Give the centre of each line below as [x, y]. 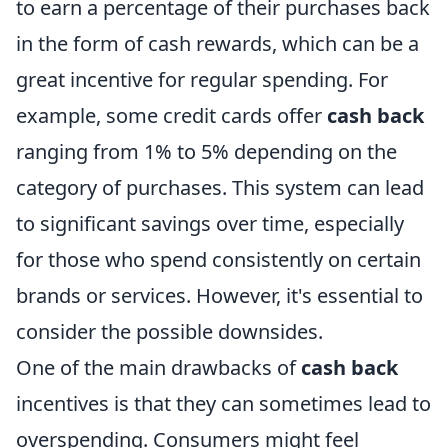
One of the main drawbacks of [158, 367]
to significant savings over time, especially [210, 223]
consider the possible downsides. [169, 331]
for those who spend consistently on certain [218, 259]
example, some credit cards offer [171, 115]
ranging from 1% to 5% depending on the [206, 151]
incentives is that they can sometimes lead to [223, 403]
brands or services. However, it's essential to [219, 295]
